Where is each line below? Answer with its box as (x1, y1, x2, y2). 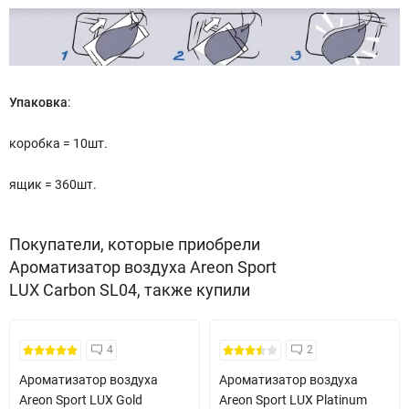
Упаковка (9, 94, 68, 110)
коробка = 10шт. (9, 135, 108, 151)
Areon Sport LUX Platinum (219, 392, 367, 407)
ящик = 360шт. (9, 176, 97, 192)
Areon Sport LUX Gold (19, 392, 142, 407)
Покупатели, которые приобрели (9, 234, 260, 254)
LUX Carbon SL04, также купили (9, 279, 250, 299)
